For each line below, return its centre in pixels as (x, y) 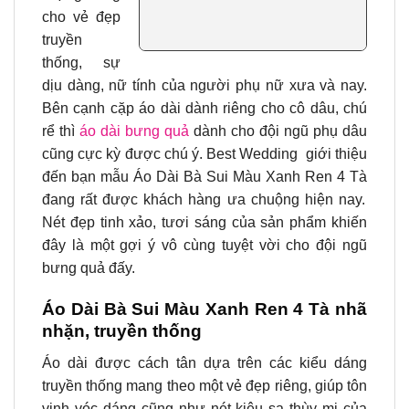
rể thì (61, 131)
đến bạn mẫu (88, 177)
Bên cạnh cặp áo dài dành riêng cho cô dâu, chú (204, 109)
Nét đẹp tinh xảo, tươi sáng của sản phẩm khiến (204, 223)
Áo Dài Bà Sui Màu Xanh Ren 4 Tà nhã (204, 309)
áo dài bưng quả (134, 131)
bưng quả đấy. (90, 268)
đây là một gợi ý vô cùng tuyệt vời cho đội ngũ (204, 246)
